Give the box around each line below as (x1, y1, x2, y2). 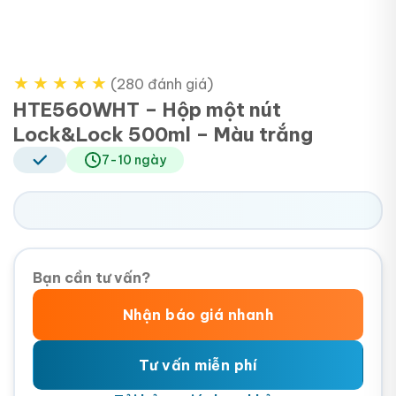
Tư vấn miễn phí (138, 356, 258, 375)
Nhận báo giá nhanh (122, 306, 274, 324)
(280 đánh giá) (110, 75, 213, 94)
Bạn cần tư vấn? (33, 269, 150, 287)
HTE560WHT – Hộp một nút (13, 97, 281, 123)
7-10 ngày (102, 152, 166, 169)
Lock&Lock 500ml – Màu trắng (13, 122, 313, 148)
